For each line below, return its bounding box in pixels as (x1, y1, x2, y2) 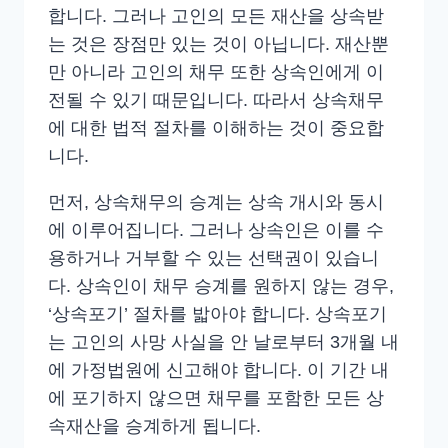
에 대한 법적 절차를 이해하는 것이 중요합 (48, 118, 384, 139)
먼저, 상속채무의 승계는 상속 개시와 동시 (48, 192, 384, 213)
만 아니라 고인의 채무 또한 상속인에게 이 (48, 62, 384, 83)
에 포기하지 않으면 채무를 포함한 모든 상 (48, 388, 384, 409)
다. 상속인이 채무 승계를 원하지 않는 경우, (48, 276, 394, 297)
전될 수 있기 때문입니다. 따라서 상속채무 (48, 90, 384, 111)
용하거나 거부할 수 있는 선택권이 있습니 (48, 248, 379, 269)
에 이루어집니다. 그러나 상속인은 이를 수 (48, 220, 384, 241)
